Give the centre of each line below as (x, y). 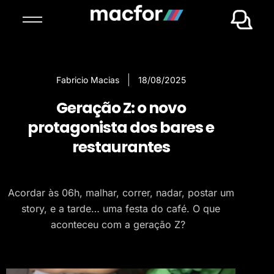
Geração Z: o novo (121, 108)
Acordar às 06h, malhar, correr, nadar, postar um (121, 193)
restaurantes (121, 147)
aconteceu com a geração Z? (121, 224)
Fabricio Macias (87, 80)
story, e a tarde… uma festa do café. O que (121, 209)
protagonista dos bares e (121, 128)
